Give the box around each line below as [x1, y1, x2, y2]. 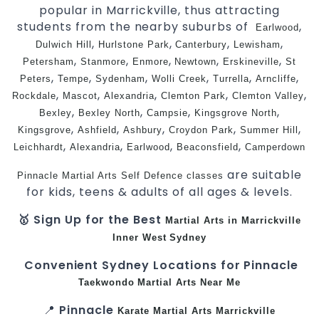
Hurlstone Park [98, 38, 169, 50]
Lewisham [234, 38, 281, 50]
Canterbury [175, 38, 228, 50]
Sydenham [95, 73, 146, 84]
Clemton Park [157, 90, 226, 101]
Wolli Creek [148, 73, 206, 84]
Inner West [112, 231, 167, 243]
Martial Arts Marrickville [152, 305, 276, 316]
